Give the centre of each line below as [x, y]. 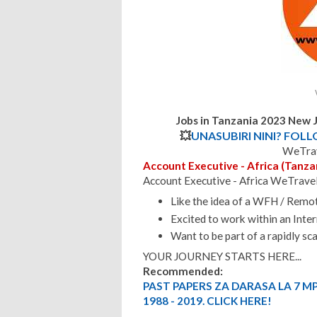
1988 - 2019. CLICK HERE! [207, 301]
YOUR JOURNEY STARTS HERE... [222, 257]
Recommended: [183, 271]
